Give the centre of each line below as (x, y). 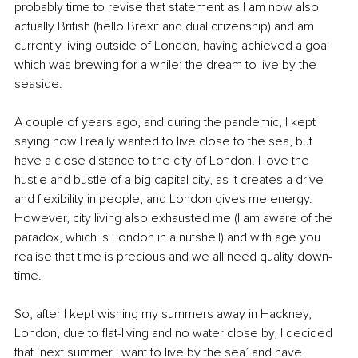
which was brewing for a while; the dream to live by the (167, 64)
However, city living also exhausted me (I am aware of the (175, 218)
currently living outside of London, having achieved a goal (173, 45)
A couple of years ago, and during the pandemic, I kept (167, 122)
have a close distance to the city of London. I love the (163, 160)
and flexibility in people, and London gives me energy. (165, 199)
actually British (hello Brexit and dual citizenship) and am (166, 26)
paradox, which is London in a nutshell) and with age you (169, 237)
